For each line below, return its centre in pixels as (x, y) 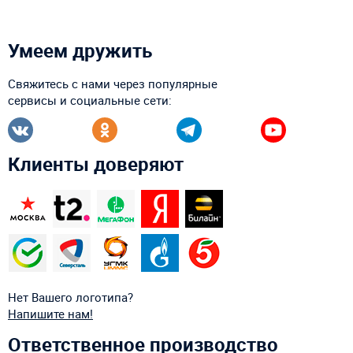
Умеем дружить (80, 51)
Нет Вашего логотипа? (71, 297)
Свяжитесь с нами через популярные (113, 84)
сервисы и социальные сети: (90, 100)
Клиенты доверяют (96, 164)
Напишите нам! (50, 314)
